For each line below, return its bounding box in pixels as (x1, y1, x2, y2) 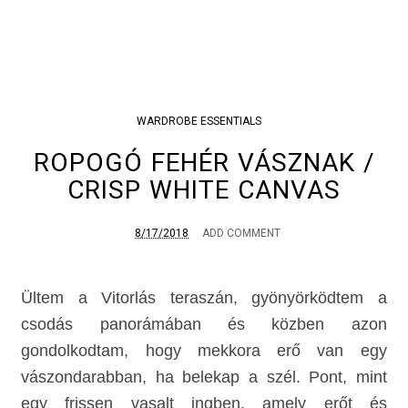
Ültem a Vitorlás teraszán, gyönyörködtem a (21, 288, 387, 307)
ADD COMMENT (202, 226, 280, 240)
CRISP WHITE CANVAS (67, 174, 341, 205)
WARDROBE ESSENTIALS (136, 114, 261, 127)
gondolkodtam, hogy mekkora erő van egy (21, 341, 387, 360)
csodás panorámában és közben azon (21, 314, 387, 333)
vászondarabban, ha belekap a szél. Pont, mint (21, 367, 387, 386)
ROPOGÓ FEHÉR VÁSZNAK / (33, 147, 375, 178)
